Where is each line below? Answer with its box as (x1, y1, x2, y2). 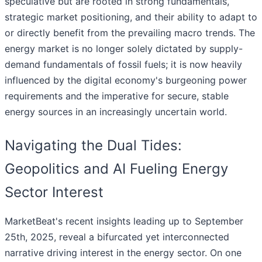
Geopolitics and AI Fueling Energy (5, 160, 228, 178)
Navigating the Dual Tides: (5, 137, 182, 154)
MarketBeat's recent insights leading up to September (5, 215, 243, 227)
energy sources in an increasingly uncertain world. (5, 106, 227, 118)
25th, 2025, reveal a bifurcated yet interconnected (5, 231, 229, 243)
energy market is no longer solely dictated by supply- (5, 43, 243, 55)
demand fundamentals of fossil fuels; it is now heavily (5, 58, 242, 71)
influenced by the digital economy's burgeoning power (5, 74, 247, 87)
